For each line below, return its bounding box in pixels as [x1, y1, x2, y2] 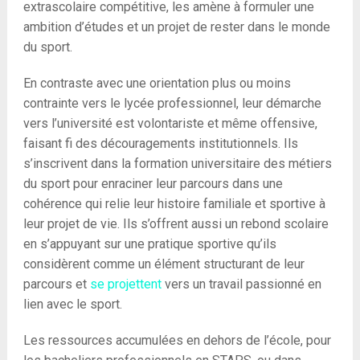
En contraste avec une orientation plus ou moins [22, 76, 291, 91]
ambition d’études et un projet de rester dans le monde [22, 19, 330, 35]
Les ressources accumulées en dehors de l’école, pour [22, 333, 331, 348]
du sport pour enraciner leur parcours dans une [22, 176, 283, 191]
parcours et [22, 276, 90, 292]
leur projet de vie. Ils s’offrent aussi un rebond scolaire [22, 216, 329, 231]
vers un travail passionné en [161, 276, 321, 292]
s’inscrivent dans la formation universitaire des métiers [22, 156, 332, 171]
